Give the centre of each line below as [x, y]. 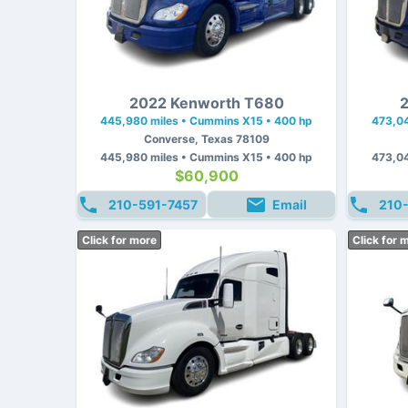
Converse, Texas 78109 [206, 138]
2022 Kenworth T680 [206, 102]
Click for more [119, 240]
